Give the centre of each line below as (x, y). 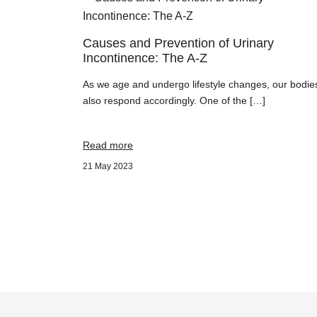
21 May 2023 (108, 166)
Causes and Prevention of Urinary (178, 43)
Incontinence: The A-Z (145, 58)
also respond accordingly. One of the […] (174, 100)
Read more (108, 145)
